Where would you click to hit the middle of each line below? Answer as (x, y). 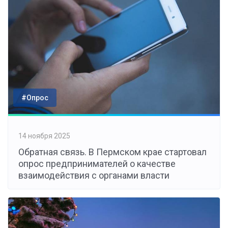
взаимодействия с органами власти (94, 175)
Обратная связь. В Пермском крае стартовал (112, 152)
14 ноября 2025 (44, 136)
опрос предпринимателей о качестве (97, 163)
